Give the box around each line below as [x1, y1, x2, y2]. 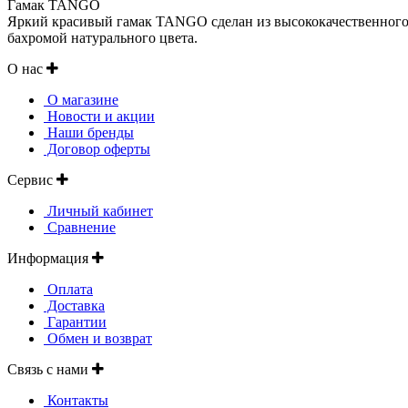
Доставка [44, 298, 105, 314]
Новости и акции [44, 108, 155, 125]
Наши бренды [44, 125, 134, 141]
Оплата [44, 281, 93, 298]
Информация [7, 250, 92, 267]
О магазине [44, 92, 118, 108]
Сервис [7, 172, 56, 189]
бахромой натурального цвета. [7, 30, 198, 46]
